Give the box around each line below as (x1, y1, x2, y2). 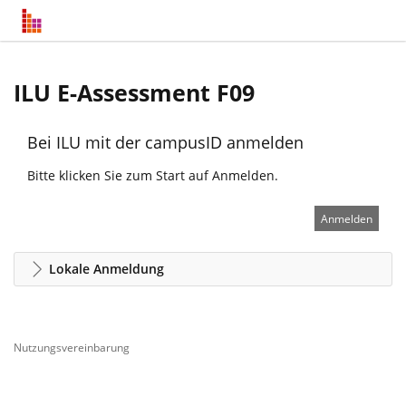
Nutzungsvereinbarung (14, 340, 130, 355)
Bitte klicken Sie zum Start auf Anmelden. (27, 167, 278, 184)
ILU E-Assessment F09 (14, 78, 255, 108)
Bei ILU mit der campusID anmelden (27, 131, 304, 153)
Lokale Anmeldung (49, 260, 164, 277)
